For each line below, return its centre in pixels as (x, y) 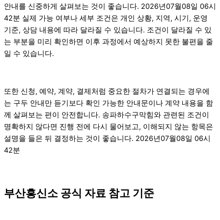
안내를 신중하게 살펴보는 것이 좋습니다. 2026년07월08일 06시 (110, 6)
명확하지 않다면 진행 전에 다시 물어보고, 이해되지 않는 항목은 (109, 127)
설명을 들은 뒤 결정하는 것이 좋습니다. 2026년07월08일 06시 (107, 139)
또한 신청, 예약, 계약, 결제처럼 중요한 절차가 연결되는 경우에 (107, 92)
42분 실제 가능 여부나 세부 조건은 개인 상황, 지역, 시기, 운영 (106, 18)
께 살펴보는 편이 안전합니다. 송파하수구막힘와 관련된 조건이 (107, 115)
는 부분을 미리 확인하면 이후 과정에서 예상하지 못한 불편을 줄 (109, 41)
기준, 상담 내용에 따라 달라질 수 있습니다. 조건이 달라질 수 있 (108, 30)
